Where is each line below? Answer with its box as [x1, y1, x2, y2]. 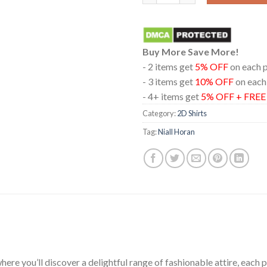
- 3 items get [142, 76, 195, 88]
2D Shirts [177, 108, 207, 119]
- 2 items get [142, 61, 195, 73]
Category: [142, 108, 177, 119]
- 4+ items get [142, 91, 201, 103]
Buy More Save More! [142, 46, 239, 58]
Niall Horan [158, 127, 195, 137]
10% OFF [195, 76, 234, 88]
